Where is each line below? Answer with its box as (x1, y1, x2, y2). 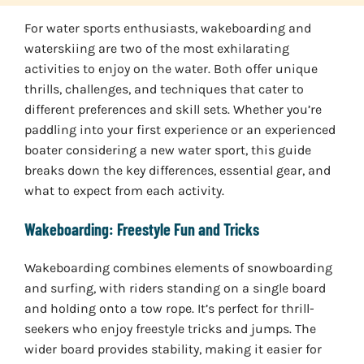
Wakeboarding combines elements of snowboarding (24, 260, 332, 276)
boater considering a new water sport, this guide (24, 142, 311, 158)
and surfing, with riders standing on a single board (24, 280, 326, 297)
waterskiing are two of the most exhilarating (24, 41, 289, 57)
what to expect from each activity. (24, 183, 224, 199)
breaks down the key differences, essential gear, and (24, 162, 331, 179)
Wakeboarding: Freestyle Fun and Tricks (24, 219, 259, 240)
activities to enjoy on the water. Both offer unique (24, 61, 318, 77)
